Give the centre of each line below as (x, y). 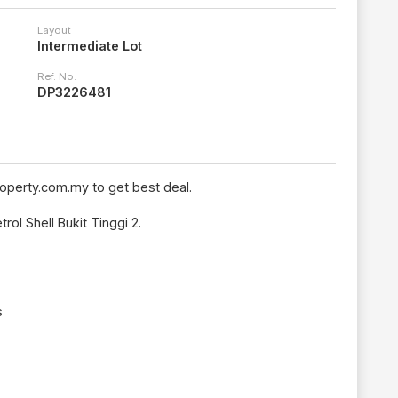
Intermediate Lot (90, 46)
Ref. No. (57, 77)
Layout (54, 31)
